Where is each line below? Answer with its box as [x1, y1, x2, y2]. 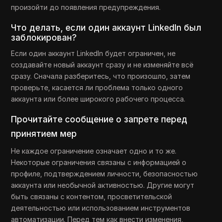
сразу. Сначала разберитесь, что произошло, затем [11, 72, 191, 81]
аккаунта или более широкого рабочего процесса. [11, 95, 186, 104]
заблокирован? [11, 33, 77, 43]
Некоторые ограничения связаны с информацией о [11, 158, 187, 167]
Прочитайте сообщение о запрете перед [11, 114, 188, 125]
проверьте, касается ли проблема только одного [11, 83, 183, 92]
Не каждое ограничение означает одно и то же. [11, 147, 177, 156]
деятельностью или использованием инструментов [11, 204, 191, 213]
